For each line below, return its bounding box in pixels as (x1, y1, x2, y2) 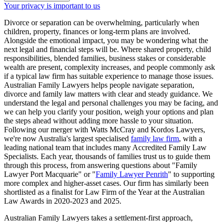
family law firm (131, 134, 179, 143)
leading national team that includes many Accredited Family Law (4, 143, 207, 152)
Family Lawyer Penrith (96, 170, 168, 179)
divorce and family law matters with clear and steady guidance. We (4, 90, 213, 99)
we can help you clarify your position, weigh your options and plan (4, 108, 214, 116)
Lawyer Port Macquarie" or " (4, 170, 96, 179)
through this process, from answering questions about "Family (4, 161, 197, 170)
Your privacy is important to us (4, 1, 100, 10)
